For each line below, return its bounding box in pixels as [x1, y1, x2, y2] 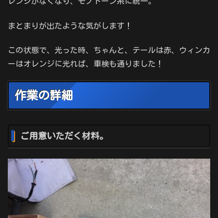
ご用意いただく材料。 [20, 131, 108, 141]
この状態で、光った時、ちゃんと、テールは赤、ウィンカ [8, 46, 210, 54]
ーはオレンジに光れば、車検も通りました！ [8, 60, 163, 68]
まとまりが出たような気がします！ [8, 21, 132, 30]
